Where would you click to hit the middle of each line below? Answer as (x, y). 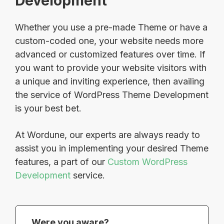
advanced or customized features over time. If (110, 54)
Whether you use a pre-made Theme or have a (111, 27)
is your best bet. (48, 108)
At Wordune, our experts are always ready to (107, 134)
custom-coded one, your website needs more (109, 40)
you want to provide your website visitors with (111, 67)
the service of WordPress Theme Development (112, 94)
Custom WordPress (147, 161)
